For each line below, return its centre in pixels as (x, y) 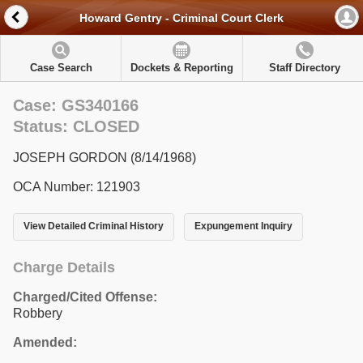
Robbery (38, 313)
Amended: (45, 342)
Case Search (61, 68)
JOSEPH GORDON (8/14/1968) (105, 158)
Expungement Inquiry (243, 226)
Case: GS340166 (76, 105)
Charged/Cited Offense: (85, 297)
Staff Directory (304, 68)
